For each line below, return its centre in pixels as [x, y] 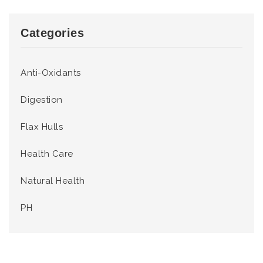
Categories [52, 33]
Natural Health [53, 181]
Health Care [47, 154]
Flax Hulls [42, 127]
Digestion [42, 100]
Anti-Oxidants [51, 73]
